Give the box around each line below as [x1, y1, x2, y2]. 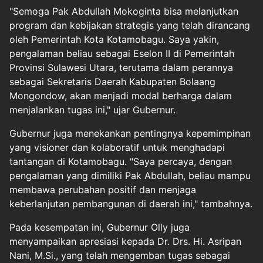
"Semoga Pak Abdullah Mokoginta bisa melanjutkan [9, 5, 238, 17]
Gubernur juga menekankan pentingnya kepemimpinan [9, 127, 251, 139]
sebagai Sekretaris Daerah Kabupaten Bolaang [9, 75, 215, 87]
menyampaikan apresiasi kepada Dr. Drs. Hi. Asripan [9, 235, 241, 247]
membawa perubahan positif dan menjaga [9, 183, 196, 195]
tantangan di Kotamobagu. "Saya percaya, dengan [9, 155, 232, 167]
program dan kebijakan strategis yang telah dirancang [9, 19, 250, 31]
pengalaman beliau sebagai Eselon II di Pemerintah [9, 47, 234, 59]
